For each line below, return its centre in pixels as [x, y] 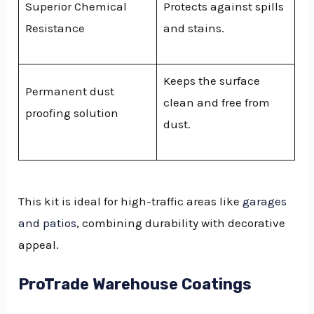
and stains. [193, 28]
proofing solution [71, 113]
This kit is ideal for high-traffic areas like [131, 201]
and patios [48, 223]
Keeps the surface [211, 81]
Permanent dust [69, 91]
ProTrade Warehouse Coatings [135, 284]
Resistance [55, 28]
